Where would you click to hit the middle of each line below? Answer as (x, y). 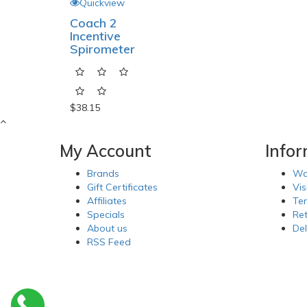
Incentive (95, 36)
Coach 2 (94, 23)
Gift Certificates (122, 187)
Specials (106, 215)
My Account (106, 151)
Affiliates (107, 201)
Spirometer (102, 49)
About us (107, 229)
